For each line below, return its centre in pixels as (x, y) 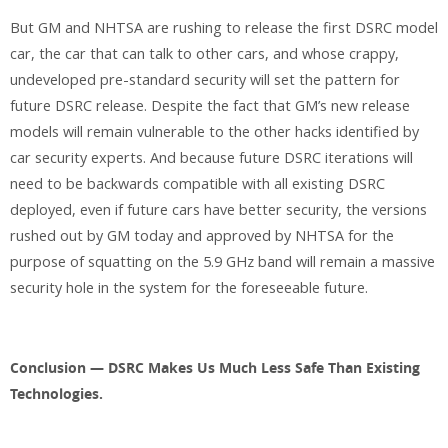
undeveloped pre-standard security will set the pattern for (205, 79)
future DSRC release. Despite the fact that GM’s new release (210, 105)
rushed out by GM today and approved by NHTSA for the (202, 235)
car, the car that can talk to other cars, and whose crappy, (204, 53)
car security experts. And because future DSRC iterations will (211, 157)
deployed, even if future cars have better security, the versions (218, 209)
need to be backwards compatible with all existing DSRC (197, 183)
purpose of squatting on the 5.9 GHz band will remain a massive (222, 261)
